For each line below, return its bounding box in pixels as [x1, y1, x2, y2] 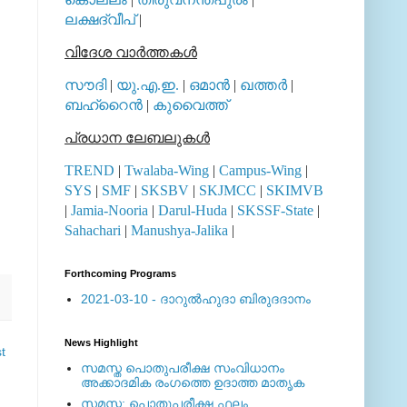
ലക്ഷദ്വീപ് [65, 11, 135, 27]
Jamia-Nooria [71, 202, 148, 218]
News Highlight [65, 336, 138, 348]
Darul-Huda [158, 202, 227, 218]
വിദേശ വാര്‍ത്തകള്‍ [65, 44, 197, 60]
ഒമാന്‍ [189, 76, 230, 93]
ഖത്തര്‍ [240, 76, 287, 93]
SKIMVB [266, 182, 323, 198]
